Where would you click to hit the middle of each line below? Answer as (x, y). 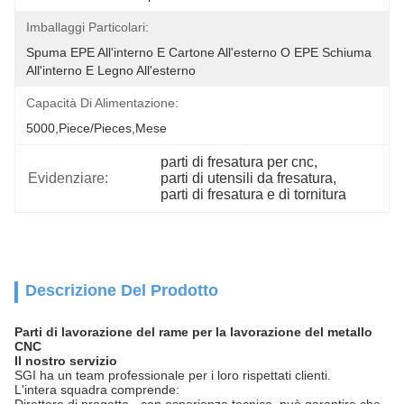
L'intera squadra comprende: (97, 390)
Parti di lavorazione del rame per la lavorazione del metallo (193, 332)
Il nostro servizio (66, 361)
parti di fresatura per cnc (238, 162)
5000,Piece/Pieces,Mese (96, 128)
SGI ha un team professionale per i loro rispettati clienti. (173, 375)
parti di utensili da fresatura (247, 178)
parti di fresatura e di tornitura (254, 194)
